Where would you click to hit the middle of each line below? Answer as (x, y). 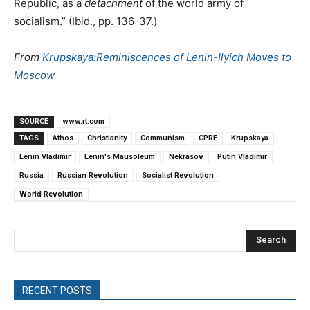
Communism (163, 138)
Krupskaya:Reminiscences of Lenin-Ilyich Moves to (167, 57)
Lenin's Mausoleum (120, 156)
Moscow (34, 75)
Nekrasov (186, 156)
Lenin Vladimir (45, 156)
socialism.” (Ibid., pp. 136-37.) (85, 21)
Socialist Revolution (178, 175)
